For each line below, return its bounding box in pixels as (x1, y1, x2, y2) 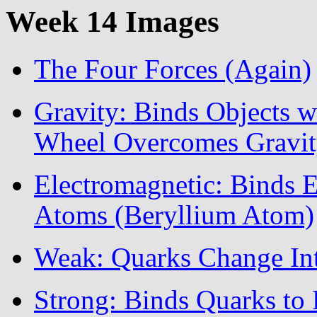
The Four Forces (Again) (34, 53, 311, 84)
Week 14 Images (6, 4, 219, 38)
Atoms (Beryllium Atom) (34, 199, 314, 230)
